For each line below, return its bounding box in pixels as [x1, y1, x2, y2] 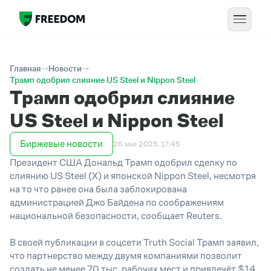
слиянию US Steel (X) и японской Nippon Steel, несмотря [10, 171, 256, 181]
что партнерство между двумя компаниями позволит [10, 250, 242, 261]
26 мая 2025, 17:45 [113, 140, 180, 148]
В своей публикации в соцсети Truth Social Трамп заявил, [10, 237, 259, 247]
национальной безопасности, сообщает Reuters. [10, 211, 222, 221]
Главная [10, 64, 41, 73]
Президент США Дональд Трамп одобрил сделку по [10, 157, 237, 168]
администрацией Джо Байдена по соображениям [10, 197, 224, 207]
